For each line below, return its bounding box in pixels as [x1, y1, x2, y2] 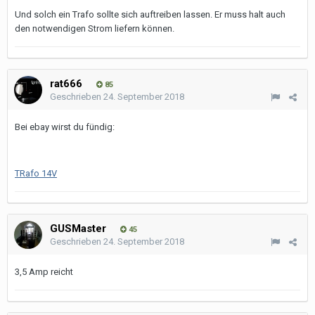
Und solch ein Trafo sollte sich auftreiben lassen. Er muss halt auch [15, 9, 285, 20]
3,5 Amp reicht [15, 266, 73, 277]
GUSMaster [50, 222, 106, 235]
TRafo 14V [15, 168, 57, 179]
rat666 [50, 77, 82, 90]
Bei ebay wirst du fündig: [15, 122, 115, 132]
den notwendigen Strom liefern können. [15, 23, 174, 34]
